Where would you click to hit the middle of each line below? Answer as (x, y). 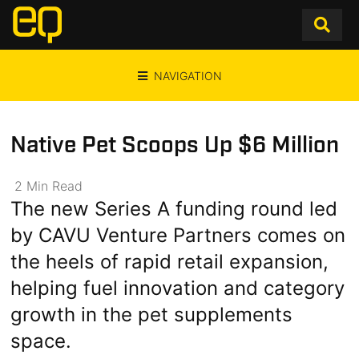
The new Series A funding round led (174, 209)
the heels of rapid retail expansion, (170, 262)
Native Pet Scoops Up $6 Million (175, 145)
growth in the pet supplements (152, 315)
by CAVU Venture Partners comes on (178, 235)
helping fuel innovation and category (178, 288)
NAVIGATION (188, 76)
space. (41, 341)
